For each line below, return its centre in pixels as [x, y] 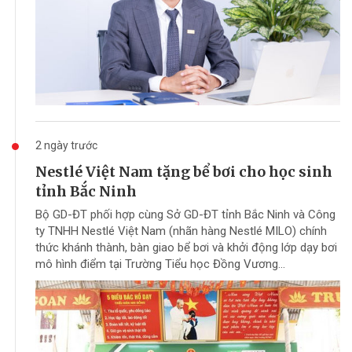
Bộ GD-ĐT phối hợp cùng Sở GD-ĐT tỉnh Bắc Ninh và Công [185, 214]
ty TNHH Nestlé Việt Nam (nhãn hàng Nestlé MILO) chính [181, 231]
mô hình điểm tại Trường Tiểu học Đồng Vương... [160, 264]
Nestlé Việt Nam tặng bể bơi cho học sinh [184, 171]
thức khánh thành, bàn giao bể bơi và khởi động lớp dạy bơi [186, 247]
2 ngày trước [66, 145]
